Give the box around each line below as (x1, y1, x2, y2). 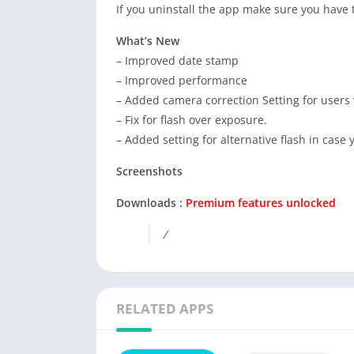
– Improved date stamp (116, 53, 239, 68)
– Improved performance (116, 73, 247, 88)
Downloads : (116, 195, 186, 210)
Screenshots (116, 164, 183, 179)
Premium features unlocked (186, 195, 336, 210)
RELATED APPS (116, 299, 213, 318)
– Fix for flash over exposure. (116, 112, 267, 127)
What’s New (116, 33, 179, 48)
